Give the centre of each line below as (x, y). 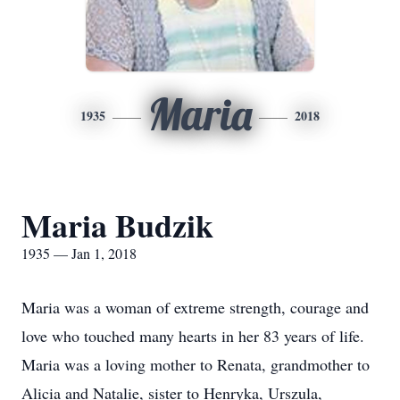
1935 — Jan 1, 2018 (79, 253)
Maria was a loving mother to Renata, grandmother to (196, 364)
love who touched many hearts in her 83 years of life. (193, 336)
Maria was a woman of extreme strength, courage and (195, 307)
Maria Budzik (117, 225)
